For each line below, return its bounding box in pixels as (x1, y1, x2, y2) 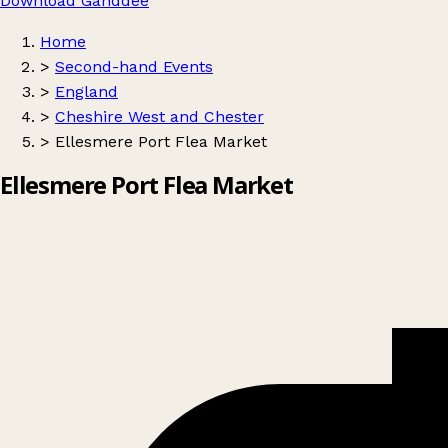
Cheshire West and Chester (55, 107, 264, 126)
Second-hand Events (55, 57, 213, 76)
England (55, 82, 118, 101)
